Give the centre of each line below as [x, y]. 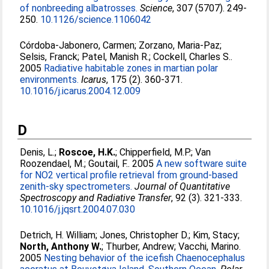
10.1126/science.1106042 [96, 20]
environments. [50, 80]
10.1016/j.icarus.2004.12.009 [80, 91]
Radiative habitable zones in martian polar [131, 68]
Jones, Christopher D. [144, 235]
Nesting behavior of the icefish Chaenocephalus [145, 258]
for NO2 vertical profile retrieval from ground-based [129, 175]
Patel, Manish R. [116, 57]
